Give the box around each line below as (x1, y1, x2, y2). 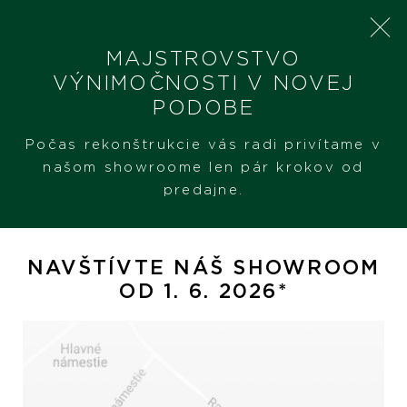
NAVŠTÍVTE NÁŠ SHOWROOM (26, 254, 381, 280)
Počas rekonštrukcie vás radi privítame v (25, 135, 382, 152)
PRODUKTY (60, 131, 114, 140)
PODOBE (153, 94, 254, 119)
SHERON (14, 131, 57, 140)
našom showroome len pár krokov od (43, 158, 364, 174)
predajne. (163, 181, 244, 197)
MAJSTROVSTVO (105, 45, 302, 70)
